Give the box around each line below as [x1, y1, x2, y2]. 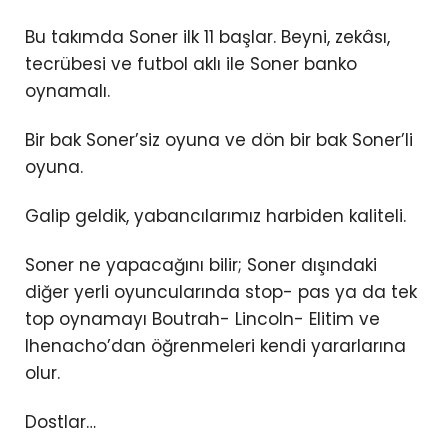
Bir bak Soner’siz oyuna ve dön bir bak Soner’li [25, 128, 413, 153]
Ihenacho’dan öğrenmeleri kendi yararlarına [25, 334, 406, 359]
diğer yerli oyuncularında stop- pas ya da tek [25, 280, 417, 305]
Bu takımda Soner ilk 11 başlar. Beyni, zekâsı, [25, 25, 390, 50]
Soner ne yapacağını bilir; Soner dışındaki [25, 253, 377, 278]
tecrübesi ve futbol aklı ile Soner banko [25, 52, 357, 77]
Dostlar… [25, 410, 96, 435]
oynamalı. [25, 79, 110, 104]
